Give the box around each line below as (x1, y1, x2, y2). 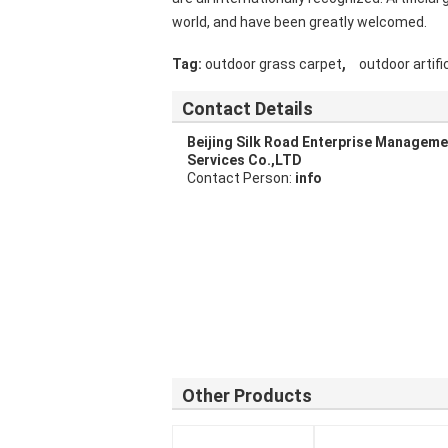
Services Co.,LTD (187, 152, 302, 168)
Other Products (182, 385, 312, 406)
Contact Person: (187, 170, 295, 186)
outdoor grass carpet (205, 56, 342, 72)
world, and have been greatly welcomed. (172, 14, 427, 30)
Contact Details (182, 98, 313, 119)
